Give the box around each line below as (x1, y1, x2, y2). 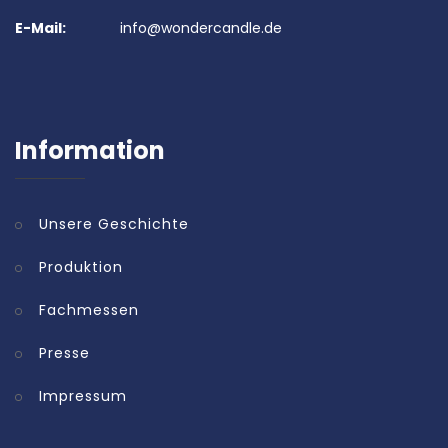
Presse (39, 342, 90, 363)
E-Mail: (15, 17, 66, 38)
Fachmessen (39, 299, 139, 320)
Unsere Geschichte (39, 213, 189, 234)
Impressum (39, 385, 127, 406)
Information (15, 133, 165, 167)
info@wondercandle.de (119, 17, 282, 38)
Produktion (39, 256, 123, 277)
